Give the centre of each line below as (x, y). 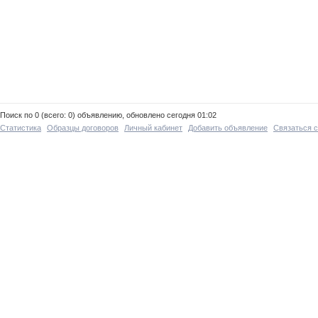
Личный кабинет (153, 128)
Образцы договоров (83, 128)
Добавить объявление (228, 128)
